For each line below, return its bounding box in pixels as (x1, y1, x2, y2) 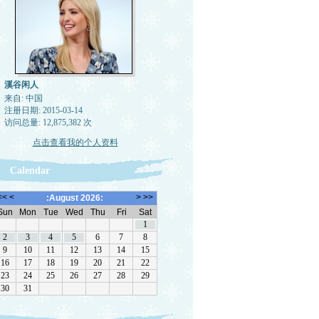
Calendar (9, 165, 50, 176)
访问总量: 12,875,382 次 (4, 117, 92, 127)
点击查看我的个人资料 (32, 137, 118, 147)
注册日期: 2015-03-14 (4, 105, 83, 115)
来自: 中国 (4, 93, 43, 103)
